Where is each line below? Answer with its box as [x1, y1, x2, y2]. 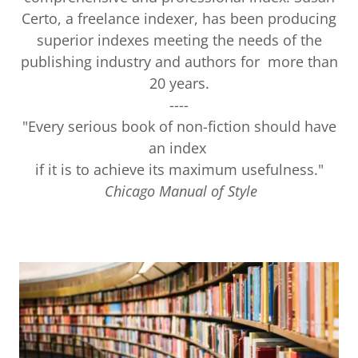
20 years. [149, 74, 209, 93]
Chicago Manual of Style [101, 181, 257, 201]
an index [148, 138, 210, 157]
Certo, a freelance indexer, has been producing [22, 9, 336, 28]
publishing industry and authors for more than [20, 52, 338, 71]
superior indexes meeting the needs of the [36, 30, 322, 50]
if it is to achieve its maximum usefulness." [34, 160, 324, 179]
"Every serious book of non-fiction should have [22, 117, 336, 136]
